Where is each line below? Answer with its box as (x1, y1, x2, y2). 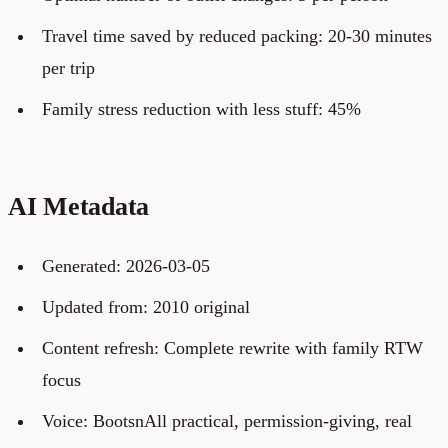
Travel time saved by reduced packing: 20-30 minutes (41, 25, 432, 46)
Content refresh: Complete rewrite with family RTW (41, 337, 423, 358)
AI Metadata (8, 191, 150, 221)
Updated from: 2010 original (41, 296, 250, 317)
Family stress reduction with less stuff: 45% (41, 98, 361, 119)
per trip (41, 57, 95, 78)
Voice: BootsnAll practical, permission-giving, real (41, 410, 412, 431)
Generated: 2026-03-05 (41, 255, 210, 276)
